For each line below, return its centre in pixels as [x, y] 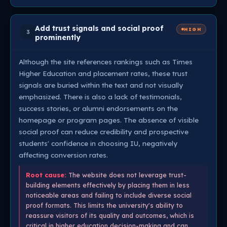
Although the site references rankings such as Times [106, 62]
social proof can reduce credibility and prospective [104, 131]
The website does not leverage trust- [126, 175]
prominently [58, 37]
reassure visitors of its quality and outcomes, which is [110, 215]
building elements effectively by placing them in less [108, 185]
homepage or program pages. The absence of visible [109, 120]
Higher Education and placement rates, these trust [103, 73]
